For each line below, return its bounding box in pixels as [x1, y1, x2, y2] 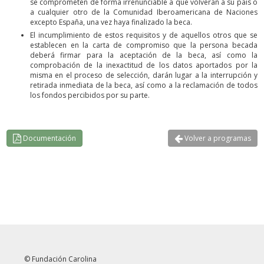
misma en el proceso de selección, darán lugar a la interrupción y [30, 70, 258, 81]
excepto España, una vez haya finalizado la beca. [30, 17, 192, 28]
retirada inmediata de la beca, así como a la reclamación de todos [30, 80, 258, 91]
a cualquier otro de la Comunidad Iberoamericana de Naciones [30, 7, 258, 18]
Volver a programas [183, 133, 251, 144]
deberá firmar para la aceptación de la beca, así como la [30, 50, 258, 61]
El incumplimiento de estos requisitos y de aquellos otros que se [30, 30, 258, 41]
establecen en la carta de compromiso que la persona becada [30, 40, 258, 51]
